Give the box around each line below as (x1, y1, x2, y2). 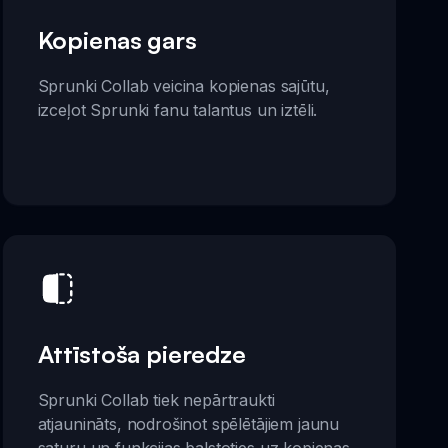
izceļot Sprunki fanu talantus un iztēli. (37, 99, 318, 120)
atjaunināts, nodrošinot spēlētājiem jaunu (37, 414, 340, 434)
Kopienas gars (37, 24, 197, 55)
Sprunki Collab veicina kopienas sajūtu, (37, 75, 330, 96)
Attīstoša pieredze (37, 339, 246, 369)
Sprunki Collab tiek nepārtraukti (37, 390, 275, 410)
